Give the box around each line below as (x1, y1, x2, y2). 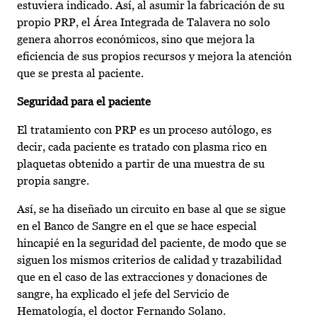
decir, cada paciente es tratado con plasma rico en (17, 140, 267, 154)
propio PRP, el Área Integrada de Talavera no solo (17, 16, 270, 30)
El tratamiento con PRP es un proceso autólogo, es (17, 123, 272, 137)
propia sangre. (17, 174, 89, 188)
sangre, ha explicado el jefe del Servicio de (17, 287, 229, 301)
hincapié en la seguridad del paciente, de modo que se (17, 236, 287, 250)
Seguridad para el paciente (17, 95, 151, 109)
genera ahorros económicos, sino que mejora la (17, 33, 255, 47)
